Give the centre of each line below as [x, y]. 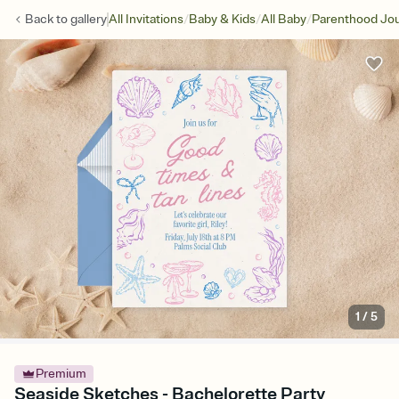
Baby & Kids [222, 19]
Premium [61, 374]
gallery [89, 19]
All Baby [284, 19]
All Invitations [146, 19]
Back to [48, 19]
